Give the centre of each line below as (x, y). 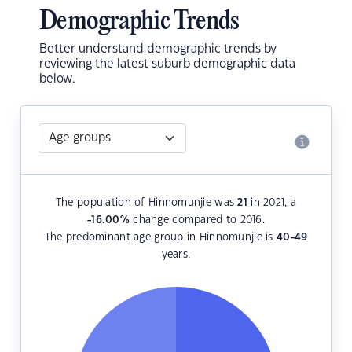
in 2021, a (272, 203)
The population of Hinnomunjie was (147, 203)
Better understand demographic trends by (158, 49)
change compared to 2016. (197, 220)
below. (57, 79)
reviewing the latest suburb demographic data (167, 64)
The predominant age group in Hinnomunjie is (160, 238)
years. (176, 255)
